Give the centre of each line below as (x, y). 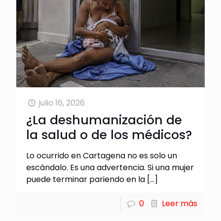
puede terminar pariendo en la (86, 180)
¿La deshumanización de (104, 120)
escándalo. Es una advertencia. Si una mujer (110, 168)
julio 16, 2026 (62, 103)
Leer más (180, 204)
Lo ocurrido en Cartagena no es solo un (102, 156)
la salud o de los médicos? (109, 135)
